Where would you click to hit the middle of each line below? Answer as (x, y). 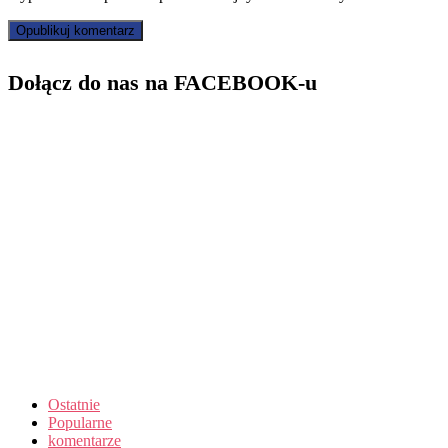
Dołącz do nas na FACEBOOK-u (162, 83)
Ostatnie (74, 404)
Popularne (80, 422)
